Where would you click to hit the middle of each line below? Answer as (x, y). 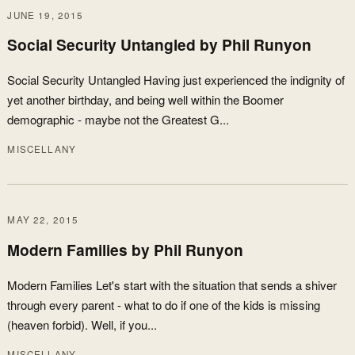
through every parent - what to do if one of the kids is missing (164, 304)
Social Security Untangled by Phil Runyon (160, 45)
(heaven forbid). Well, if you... (82, 324)
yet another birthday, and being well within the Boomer (146, 100)
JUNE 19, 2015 (46, 15)
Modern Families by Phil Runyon (126, 249)
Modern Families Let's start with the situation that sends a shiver (172, 284)
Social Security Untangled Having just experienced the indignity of (176, 80)
